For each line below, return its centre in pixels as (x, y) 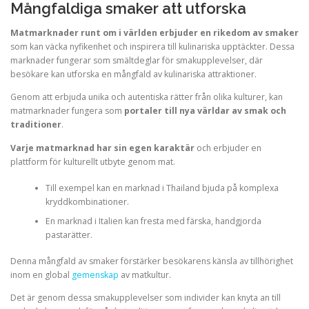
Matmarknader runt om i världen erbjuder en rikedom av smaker (154, 33)
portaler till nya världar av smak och (205, 111)
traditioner (36, 125)
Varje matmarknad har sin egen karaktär (102, 148)
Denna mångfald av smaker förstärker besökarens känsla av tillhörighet (152, 261)
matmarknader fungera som (67, 111)
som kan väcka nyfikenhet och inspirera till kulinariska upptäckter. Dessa (152, 47)
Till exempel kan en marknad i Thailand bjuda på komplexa (162, 188)
